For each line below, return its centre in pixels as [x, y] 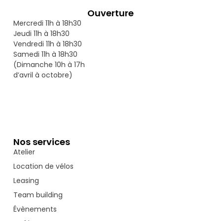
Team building [38, 195]
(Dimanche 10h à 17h [49, 64]
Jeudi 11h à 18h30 [41, 33]
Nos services [41, 142]
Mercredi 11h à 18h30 [47, 23]
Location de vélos [43, 166]
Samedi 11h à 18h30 [45, 54]
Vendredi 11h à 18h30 [47, 44]
